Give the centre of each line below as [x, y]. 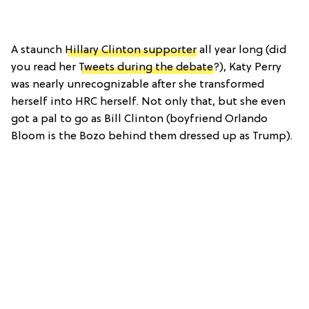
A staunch [38, 50]
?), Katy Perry [247, 67]
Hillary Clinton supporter [131, 50]
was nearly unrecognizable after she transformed [138, 84]
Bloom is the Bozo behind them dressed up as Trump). [152, 136]
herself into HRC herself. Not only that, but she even [148, 102]
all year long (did [241, 50]
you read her [45, 67]
